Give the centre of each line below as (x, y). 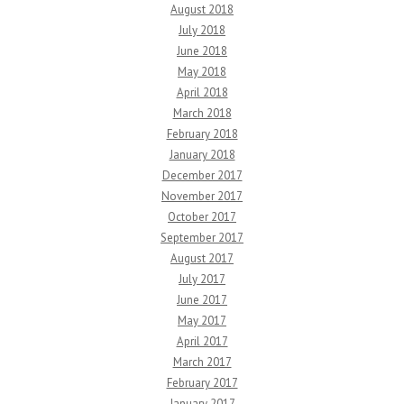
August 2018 (202, 10)
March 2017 (202, 363)
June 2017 (202, 300)
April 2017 (202, 342)
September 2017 (202, 238)
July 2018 (202, 31)
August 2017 (202, 259)
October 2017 (202, 217)
